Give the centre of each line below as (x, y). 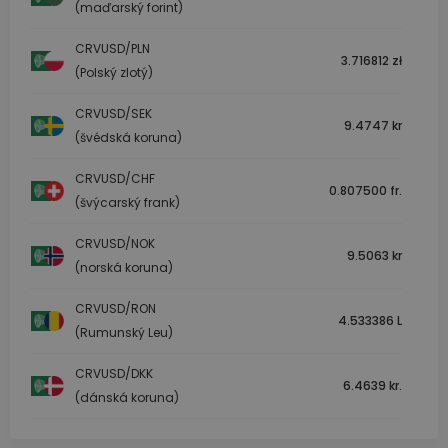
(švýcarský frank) (127, 203)
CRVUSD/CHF (115, 179)
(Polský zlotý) (114, 73)
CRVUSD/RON (115, 309)
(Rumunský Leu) (124, 333)
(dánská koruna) (127, 398)
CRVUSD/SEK (113, 114)
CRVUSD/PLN (112, 49)
